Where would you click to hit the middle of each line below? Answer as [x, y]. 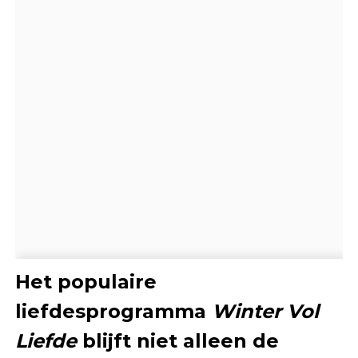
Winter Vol [265, 311]
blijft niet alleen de [177, 340]
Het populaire [86, 281]
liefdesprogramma [113, 311]
